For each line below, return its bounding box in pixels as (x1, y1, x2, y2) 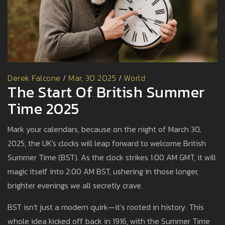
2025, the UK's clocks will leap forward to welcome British (8, 137, 206, 150)
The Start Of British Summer (8, 81, 205, 104)
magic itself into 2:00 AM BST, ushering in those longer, (8, 165, 198, 178)
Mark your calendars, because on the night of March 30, (8, 123, 201, 136)
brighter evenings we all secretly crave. (8, 179, 143, 192)
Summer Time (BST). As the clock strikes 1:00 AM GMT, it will (8, 151, 216, 164)
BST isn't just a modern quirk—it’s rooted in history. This (8, 201, 204, 213)
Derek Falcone (8, 72, 61, 84)
